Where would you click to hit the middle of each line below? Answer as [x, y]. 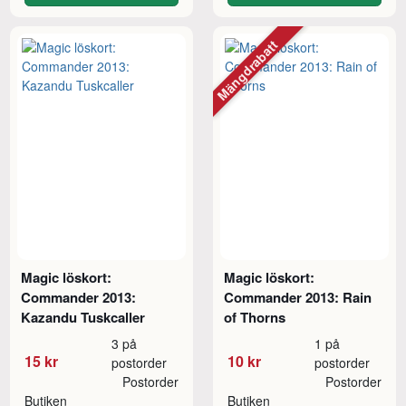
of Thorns [255, 318]
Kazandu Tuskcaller [83, 318]
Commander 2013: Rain [298, 298]
